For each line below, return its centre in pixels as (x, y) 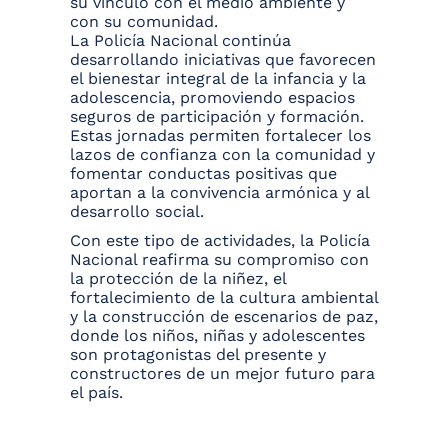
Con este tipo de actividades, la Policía (220, 241)
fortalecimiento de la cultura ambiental (224, 298)
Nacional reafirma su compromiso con (219, 260)
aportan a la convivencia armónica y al (219, 193)
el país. (96, 393)
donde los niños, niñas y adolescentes (217, 336)
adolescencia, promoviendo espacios (212, 98)
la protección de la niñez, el (178, 279)
